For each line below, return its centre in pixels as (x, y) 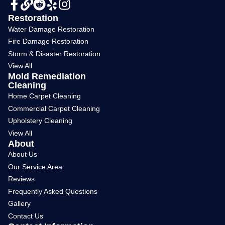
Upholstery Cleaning (40, 121)
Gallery (19, 204)
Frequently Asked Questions (52, 191)
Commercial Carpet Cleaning (54, 108)
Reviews (21, 179)
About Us (22, 154)
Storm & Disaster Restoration (54, 53)
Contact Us (25, 216)
